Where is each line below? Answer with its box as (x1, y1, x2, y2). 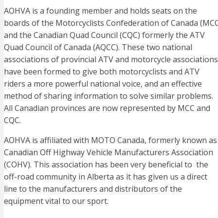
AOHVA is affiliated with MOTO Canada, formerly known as (4, 134, 217, 145)
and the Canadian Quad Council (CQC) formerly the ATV (4, 29, 205, 40)
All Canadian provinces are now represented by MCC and (4, 102, 210, 113)
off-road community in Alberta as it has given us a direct (4, 171, 207, 182)
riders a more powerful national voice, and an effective (4, 78, 202, 89)
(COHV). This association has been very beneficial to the (4, 159, 208, 170)
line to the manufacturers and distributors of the (4, 183, 182, 194)
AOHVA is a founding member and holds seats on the (4, 5, 197, 16)
